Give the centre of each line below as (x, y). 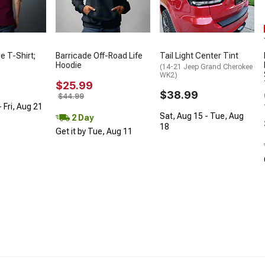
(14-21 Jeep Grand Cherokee (206, 67)
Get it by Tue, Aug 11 (94, 131)
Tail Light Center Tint (199, 55)
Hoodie (69, 65)
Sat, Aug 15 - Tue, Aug (202, 116)
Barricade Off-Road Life (99, 55)
